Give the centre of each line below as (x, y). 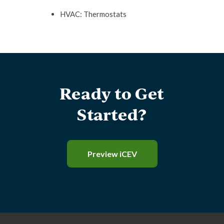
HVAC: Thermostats (93, 14)
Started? (112, 114)
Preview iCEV (112, 153)
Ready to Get (112, 93)
